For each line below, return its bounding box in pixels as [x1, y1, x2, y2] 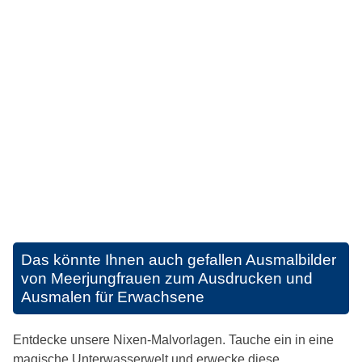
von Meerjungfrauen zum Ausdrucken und [21, 270, 313, 288]
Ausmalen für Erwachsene [21, 288, 204, 306]
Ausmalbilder [246, 251, 336, 269]
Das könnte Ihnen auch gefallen [21, 251, 246, 269]
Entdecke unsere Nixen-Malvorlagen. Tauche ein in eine [13, 333, 334, 347]
